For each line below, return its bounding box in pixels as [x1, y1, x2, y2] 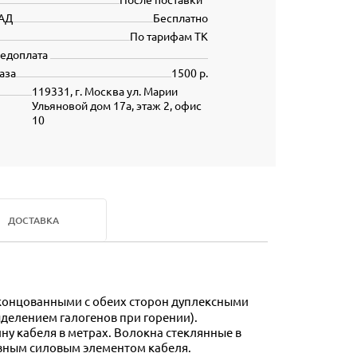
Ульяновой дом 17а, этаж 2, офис [31, 98, 202, 112]
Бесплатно [153, 10, 208, 25]
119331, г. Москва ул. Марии [31, 84, 178, 98]
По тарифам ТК [130, 29, 208, 43]
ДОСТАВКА [7, 214, 59, 227]
